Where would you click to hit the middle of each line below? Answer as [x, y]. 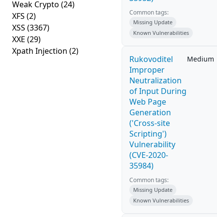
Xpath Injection [41, 51]
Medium [201, 59]
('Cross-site [150, 123]
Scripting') [148, 134]
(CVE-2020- [149, 155]
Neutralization [155, 80]
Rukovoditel [151, 59]
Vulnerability [152, 144]
